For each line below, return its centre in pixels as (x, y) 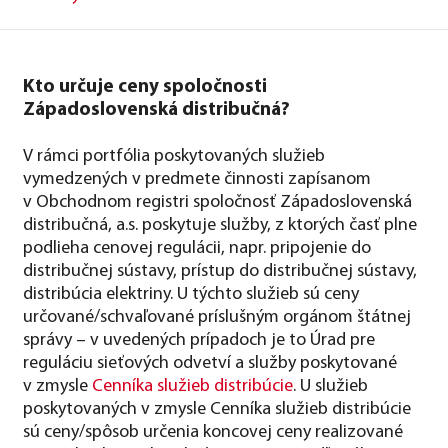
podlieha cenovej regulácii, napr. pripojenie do (197, 248)
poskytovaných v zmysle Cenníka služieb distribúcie (217, 409)
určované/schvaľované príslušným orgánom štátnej (217, 317)
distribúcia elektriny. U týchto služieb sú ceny (191, 294)
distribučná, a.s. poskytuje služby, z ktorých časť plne (220, 225)
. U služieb (330, 386)
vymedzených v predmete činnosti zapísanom (197, 179)
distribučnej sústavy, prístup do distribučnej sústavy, (220, 271)
